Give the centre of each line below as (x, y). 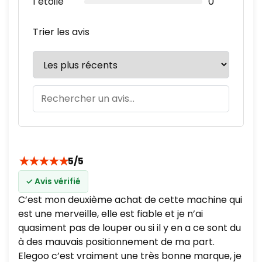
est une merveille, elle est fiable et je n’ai (111, 213)
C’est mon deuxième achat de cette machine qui (130, 199)
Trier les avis (61, 32)
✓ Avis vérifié (53, 181)
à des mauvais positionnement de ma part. (116, 242)
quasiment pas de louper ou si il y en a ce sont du (130, 227)
